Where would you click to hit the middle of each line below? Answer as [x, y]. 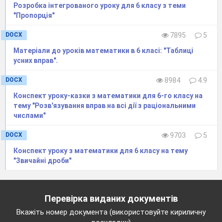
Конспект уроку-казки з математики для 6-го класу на [108, 95]
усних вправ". [36, 60]
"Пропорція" [34, 15]
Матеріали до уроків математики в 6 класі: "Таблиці [103, 50]
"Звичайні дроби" [42, 160]
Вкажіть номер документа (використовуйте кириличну [111, 212]
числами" [29, 115]
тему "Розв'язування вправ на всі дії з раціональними [105, 105]
